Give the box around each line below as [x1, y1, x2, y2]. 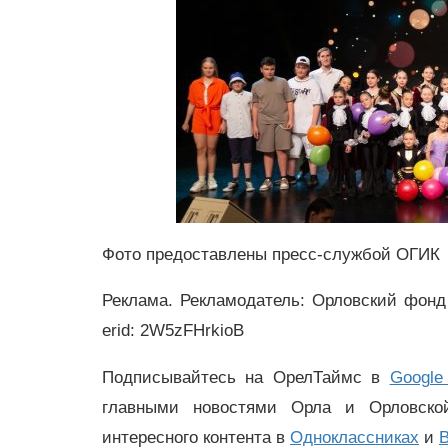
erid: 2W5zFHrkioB [102, 321, 244, 341]
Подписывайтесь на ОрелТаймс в [102, 368, 390, 388]
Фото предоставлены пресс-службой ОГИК [102, 244, 440, 264]
